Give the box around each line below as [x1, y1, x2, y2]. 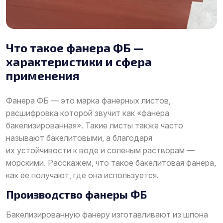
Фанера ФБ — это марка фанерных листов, [6, 95, 171, 106]
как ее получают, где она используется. [6, 170, 159, 180]
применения [6, 68, 79, 83]
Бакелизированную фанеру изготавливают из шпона [6, 209, 208, 220]
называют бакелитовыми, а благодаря [6, 132, 152, 143]
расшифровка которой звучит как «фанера [6, 108, 169, 118]
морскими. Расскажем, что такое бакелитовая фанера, [6, 157, 216, 168]
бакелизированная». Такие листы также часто [6, 120, 183, 130]
